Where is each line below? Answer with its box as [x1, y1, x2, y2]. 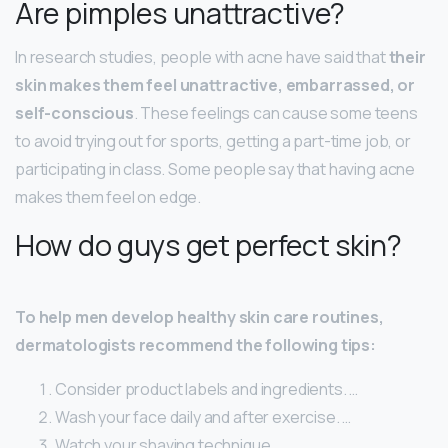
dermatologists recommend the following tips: [15, 333, 376, 356]
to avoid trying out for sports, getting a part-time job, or [15, 129, 411, 152]
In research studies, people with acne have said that [15, 45, 389, 68]
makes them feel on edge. [15, 185, 202, 208]
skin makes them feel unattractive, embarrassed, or [15, 73, 416, 96]
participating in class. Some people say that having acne [15, 157, 416, 180]
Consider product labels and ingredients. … [55, 377, 359, 400]
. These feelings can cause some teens [133, 101, 418, 124]
